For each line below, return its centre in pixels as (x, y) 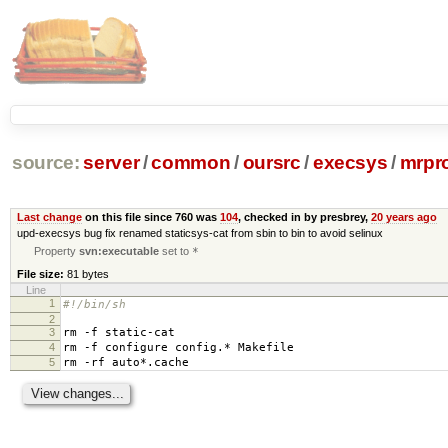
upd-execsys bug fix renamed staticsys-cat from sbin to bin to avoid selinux (199, 232)
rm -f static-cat (119, 332)
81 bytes (87, 273)
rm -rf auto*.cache (126, 362)
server (111, 163)
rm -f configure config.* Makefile (178, 347)
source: (45, 163)
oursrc (271, 163)
